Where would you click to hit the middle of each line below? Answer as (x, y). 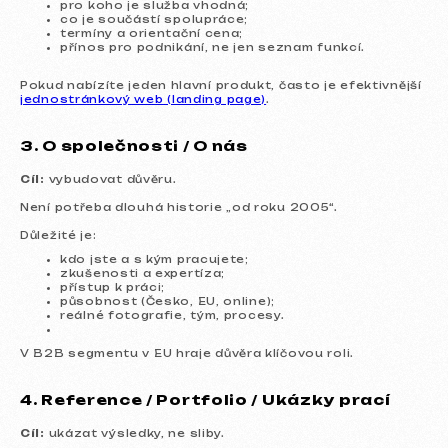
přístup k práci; (113, 287)
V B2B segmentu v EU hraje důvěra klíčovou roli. (187, 353)
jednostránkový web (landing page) (143, 99)
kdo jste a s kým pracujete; (154, 259)
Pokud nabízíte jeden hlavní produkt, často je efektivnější (221, 85)
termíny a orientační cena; (152, 33)
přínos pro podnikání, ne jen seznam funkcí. (213, 47)
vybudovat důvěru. (110, 179)
